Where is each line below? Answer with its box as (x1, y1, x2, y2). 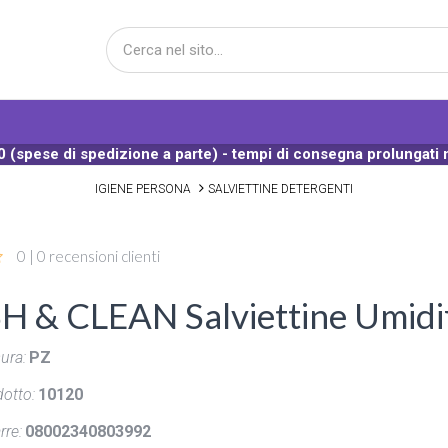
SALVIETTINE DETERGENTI (208, 182, 353, 196)
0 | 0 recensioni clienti (16, 247, 160, 265)
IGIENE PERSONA (95, 182, 191, 196)
